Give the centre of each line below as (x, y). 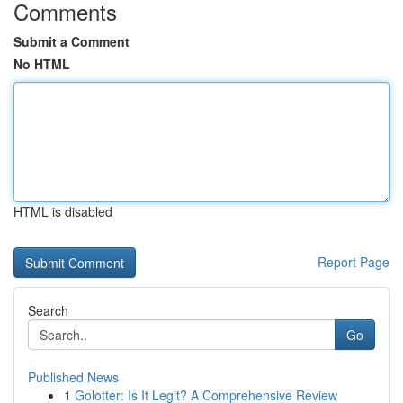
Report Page (354, 262)
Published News (73, 377)
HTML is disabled (63, 211)
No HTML (42, 64)
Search (48, 310)
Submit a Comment (72, 41)
